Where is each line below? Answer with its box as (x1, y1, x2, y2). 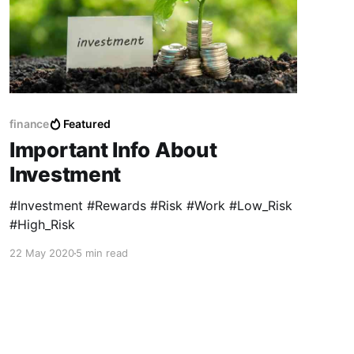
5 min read (75, 247, 128, 260)
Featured (63, 117, 111, 131)
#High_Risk (9, 217, 75, 233)
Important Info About (9, 137, 217, 163)
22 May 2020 (9, 247, 74, 260)
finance (9, 117, 50, 131)
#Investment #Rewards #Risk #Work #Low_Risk (9, 198, 292, 214)
